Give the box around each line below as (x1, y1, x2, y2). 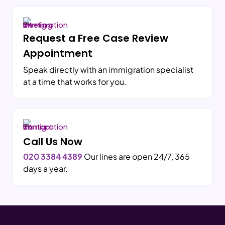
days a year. (23, 163, 68, 174)
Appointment (23, 46, 92, 61)
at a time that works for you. (23, 76, 127, 87)
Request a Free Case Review (23, 31, 168, 46)
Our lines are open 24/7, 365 (82, 151, 190, 162)
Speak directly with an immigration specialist (23, 64, 193, 75)
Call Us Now (23, 135, 82, 149)
